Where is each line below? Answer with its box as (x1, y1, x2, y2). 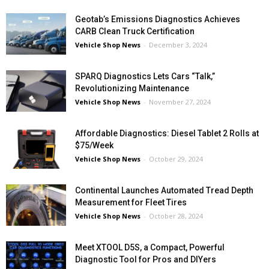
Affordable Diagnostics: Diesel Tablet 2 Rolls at (75, 128, 259, 138)
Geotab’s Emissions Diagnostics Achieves (75, 14, 240, 24)
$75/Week (75, 141, 113, 150)
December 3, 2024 (149, 40, 207, 49)
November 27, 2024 (149, 97, 211, 106)
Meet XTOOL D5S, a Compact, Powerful (75, 243, 225, 252)
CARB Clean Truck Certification (75, 26, 195, 36)
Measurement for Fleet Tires (75, 198, 187, 207)
